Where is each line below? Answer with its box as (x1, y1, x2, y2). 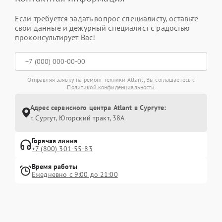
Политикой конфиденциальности (67, 83, 155, 91)
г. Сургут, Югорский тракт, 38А (30, 113, 125, 122)
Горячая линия (32, 136, 77, 145)
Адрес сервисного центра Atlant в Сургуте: (30, 103, 166, 112)
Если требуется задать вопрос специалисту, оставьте (15, 13, 199, 23)
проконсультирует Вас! (15, 32, 96, 42)
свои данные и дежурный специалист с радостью (15, 22, 190, 33)
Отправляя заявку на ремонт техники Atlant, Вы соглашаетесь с (27, 75, 195, 83)
